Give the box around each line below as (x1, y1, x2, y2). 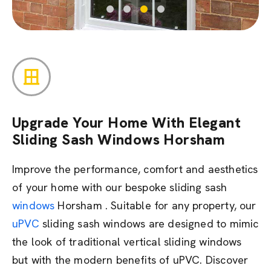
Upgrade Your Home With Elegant (12, 113, 241, 132)
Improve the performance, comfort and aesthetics (12, 162, 258, 176)
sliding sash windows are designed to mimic (39, 217, 259, 230)
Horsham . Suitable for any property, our (54, 198, 256, 212)
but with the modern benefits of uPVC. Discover (12, 253, 249, 267)
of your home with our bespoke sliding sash (12, 180, 227, 194)
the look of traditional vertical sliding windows (12, 235, 242, 249)
